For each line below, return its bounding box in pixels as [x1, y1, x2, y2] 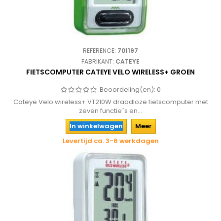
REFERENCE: [83, 46, 117, 55]
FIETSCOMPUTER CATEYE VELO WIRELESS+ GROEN [26, 67, 195, 77]
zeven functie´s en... [79, 106, 142, 115]
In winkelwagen [69, 121, 123, 131]
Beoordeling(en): [100, 85, 157, 94]
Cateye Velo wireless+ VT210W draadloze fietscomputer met [13, 97, 208, 107]
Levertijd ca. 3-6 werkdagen [62, 136, 159, 146]
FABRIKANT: [81, 57, 115, 66]
